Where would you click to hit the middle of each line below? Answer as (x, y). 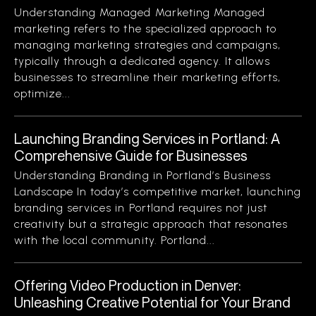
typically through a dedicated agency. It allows (142, 61)
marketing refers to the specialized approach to (146, 29)
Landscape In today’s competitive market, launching (158, 192)
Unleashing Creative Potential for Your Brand (152, 302)
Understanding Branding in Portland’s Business (143, 175)
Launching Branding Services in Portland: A (147, 139)
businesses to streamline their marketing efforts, (148, 77)
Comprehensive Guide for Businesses (131, 156)
